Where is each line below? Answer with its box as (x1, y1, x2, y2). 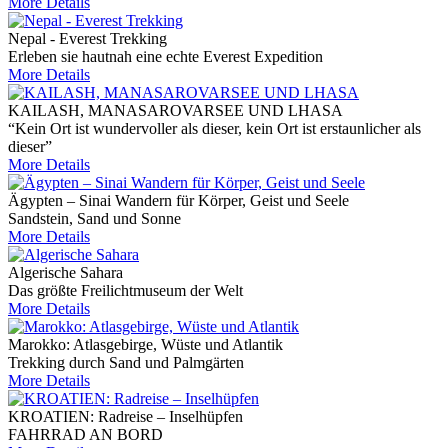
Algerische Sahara (8, 264, 123, 282)
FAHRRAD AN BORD (8, 426, 163, 444)
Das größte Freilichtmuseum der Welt (8, 282, 243, 300)
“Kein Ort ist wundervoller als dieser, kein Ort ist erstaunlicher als (8, 120, 421, 138)
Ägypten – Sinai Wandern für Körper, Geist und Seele (8, 192, 349, 210)
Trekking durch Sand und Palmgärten (8, 354, 248, 372)
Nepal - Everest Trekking (8, 30, 167, 48)
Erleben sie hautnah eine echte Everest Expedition (8, 48, 323, 66)
